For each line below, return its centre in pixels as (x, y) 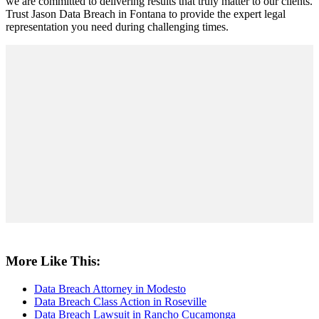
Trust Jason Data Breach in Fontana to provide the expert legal (146, 14)
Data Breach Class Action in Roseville (120, 301)
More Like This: (53, 261)
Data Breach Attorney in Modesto (110, 288)
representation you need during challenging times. (117, 27)
